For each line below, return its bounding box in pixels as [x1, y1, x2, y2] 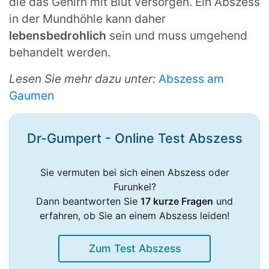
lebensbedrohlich [9, 28, 109, 43]
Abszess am [159, 71, 224, 86]
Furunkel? [113, 181, 156, 193]
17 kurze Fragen [141, 195, 213, 208]
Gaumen [9, 88, 54, 103]
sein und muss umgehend [109, 28, 247, 43]
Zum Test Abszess [88, 242, 181, 255]
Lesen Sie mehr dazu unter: [9, 71, 156, 86]
